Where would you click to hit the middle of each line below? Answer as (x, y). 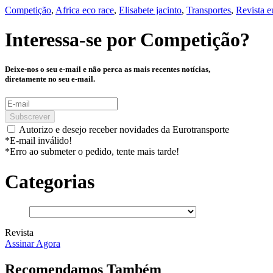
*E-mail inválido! (38, 141)
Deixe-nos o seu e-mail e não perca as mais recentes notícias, (108, 69)
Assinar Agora (33, 244)
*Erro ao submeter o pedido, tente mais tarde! (92, 152)
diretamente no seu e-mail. (50, 79)
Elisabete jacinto (150, 10)
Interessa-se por (73, 40)
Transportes (209, 10)
